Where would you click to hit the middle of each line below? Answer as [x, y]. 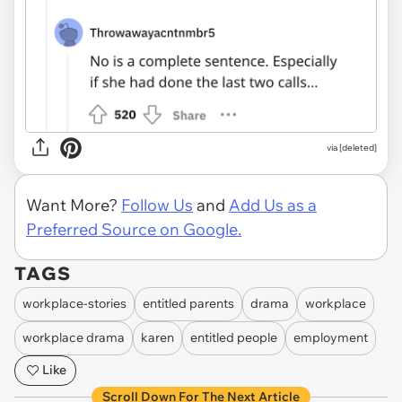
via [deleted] [352, 148]
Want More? [74, 205]
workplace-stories [74, 304]
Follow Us [157, 205]
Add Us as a [273, 205]
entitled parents [188, 304]
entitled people [234, 338]
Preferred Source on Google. [134, 229]
